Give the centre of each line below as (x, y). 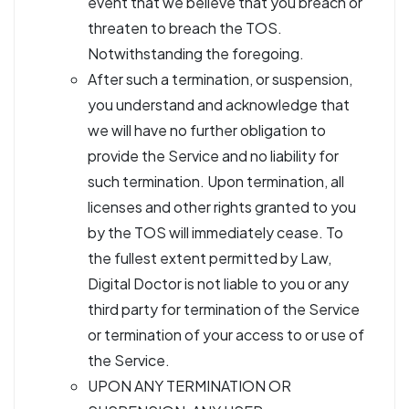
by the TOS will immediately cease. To (215, 232)
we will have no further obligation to (207, 130)
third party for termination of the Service (224, 309)
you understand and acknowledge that (219, 105)
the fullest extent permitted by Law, (210, 258)
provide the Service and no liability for (213, 156)
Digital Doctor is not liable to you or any (218, 283)
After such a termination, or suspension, (220, 79)
